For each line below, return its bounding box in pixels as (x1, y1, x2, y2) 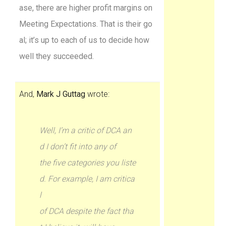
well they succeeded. (19, 51, 94, 61)
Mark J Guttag (36, 89, 86, 99)
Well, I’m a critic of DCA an (39, 126, 132, 135)
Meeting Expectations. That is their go (19, 19, 153, 29)
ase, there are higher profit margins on (19, 3, 153, 13)
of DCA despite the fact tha (39, 206, 134, 216)
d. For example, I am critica (39, 174, 135, 184)
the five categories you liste (39, 158, 136, 167)
